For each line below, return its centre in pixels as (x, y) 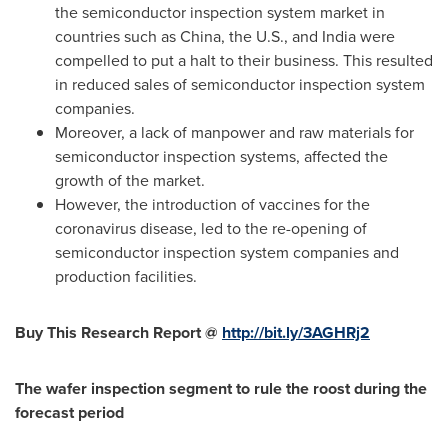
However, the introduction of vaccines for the (212, 204)
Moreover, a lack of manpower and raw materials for (234, 132)
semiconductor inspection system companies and (227, 252)
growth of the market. (130, 180)
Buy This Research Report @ (118, 332)
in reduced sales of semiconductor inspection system (240, 84)
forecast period (69, 412)
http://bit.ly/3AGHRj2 (296, 332)
